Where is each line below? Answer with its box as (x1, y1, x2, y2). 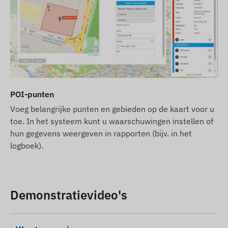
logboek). (10, 140, 43, 151)
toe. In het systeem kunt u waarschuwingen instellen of (10, 116, 213, 127)
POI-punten (10, 89, 54, 100)
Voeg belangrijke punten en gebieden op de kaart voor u (10, 104, 214, 115)
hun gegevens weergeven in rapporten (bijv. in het (10, 128, 192, 139)
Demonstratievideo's (10, 187, 127, 204)
